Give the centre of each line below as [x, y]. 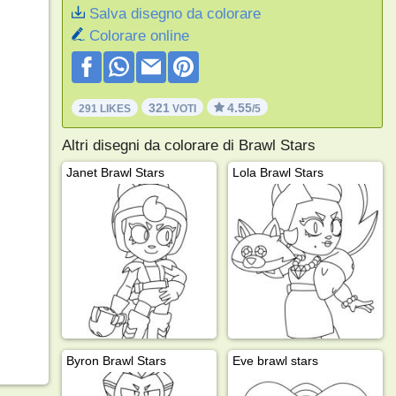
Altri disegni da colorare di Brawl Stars [188, 145]
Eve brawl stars [275, 360]
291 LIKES [104, 108]
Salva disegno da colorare [175, 14]
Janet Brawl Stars [115, 172]
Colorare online [139, 36]
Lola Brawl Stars [278, 172]
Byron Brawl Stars [116, 360]
